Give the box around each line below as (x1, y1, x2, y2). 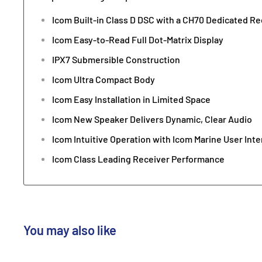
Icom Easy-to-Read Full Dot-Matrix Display (52, 34, 223, 46)
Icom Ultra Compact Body (52, 74, 155, 85)
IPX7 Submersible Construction (52, 54, 180, 65)
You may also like (23, 222, 116, 238)
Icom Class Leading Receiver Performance (52, 153, 225, 165)
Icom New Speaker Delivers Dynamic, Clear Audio (52, 113, 252, 125)
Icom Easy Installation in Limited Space (52, 94, 211, 105)
